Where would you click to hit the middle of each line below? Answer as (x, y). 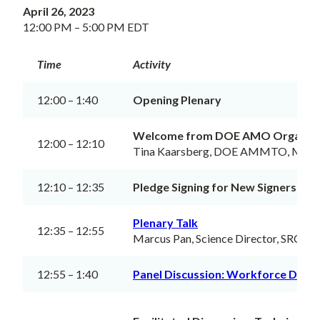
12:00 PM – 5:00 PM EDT (86, 26)
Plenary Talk (165, 222)
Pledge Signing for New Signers (215, 186)
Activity (152, 64)
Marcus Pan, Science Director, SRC (217, 238)
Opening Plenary (177, 99)
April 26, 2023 (59, 11)
